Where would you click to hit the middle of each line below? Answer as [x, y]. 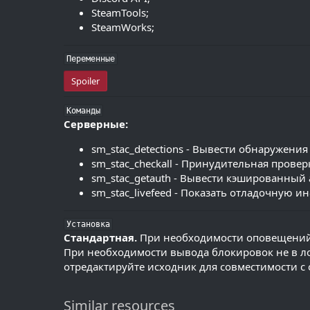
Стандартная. [102, 238]
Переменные [91, 59]
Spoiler [85, 81]
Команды [83, 110]
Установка [88, 225]
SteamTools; [120, 12]
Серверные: [96, 124]
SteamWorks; [123, 27]
